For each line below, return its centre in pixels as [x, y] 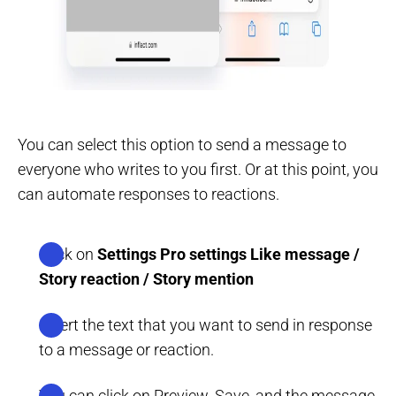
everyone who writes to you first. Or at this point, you [198, 169]
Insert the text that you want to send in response [206, 324]
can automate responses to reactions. [148, 194]
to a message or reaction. [126, 349]
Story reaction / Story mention [146, 278]
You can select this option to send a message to [182, 144]
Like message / [305, 254]
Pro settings [203, 254]
